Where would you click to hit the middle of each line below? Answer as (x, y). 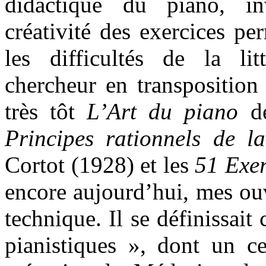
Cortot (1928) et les (100, 164)
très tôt (46, 111)
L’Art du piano (163, 111)
